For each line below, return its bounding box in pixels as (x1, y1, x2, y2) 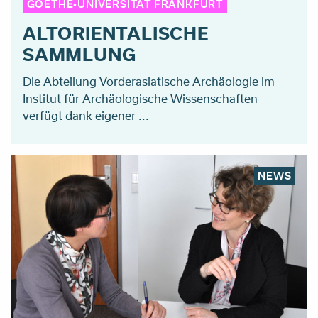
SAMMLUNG (23, 41, 136, 66)
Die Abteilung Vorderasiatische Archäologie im (23, 72, 275, 89)
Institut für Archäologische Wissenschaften (23, 89, 258, 106)
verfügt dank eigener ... (23, 106, 149, 124)
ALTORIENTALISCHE (23, 20, 209, 45)
